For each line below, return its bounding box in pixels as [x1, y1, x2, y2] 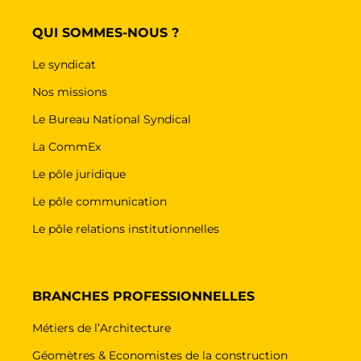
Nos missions [32, 84, 107, 99]
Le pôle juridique [32, 166, 126, 181]
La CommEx [32, 139, 101, 154]
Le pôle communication [32, 193, 167, 209]
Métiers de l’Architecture [32, 320, 171, 335]
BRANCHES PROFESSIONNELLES [32, 288, 255, 304]
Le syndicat [32, 56, 96, 72]
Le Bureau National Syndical [32, 111, 191, 127]
